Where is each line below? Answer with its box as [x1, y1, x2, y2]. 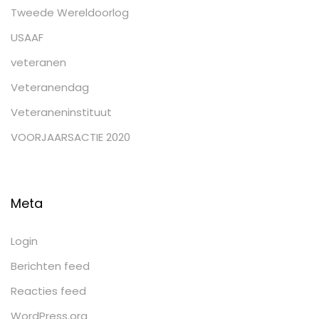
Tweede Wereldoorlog [11, 5, 129, 20]
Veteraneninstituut [11, 105, 112, 120]
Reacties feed [11, 283, 86, 298]
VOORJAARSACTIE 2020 [11, 130, 130, 145]
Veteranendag [11, 80, 89, 95]
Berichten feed [11, 258, 90, 273]
